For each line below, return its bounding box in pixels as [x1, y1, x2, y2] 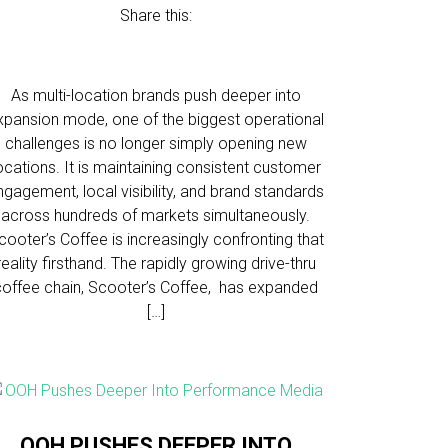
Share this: [119, 6, 192, 25]
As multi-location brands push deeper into [10, 86, 301, 105]
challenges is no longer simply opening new [4, 134, 307, 153]
